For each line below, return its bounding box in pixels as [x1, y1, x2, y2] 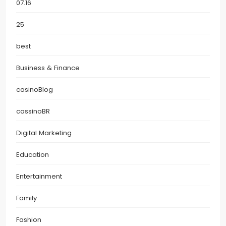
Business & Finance [16, 63, 80, 73]
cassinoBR [16, 106, 50, 116]
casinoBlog [16, 84, 53, 94]
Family [16, 193, 37, 203]
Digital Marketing [16, 128, 72, 138]
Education [16, 149, 49, 159]
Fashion [16, 214, 41, 224]
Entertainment [16, 171, 62, 181]
